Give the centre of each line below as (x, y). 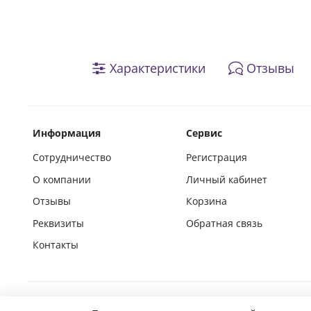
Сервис (204, 133)
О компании (62, 179)
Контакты (56, 245)
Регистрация (217, 158)
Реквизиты (58, 223)
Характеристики (158, 68)
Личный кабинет (227, 179)
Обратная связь (225, 223)
